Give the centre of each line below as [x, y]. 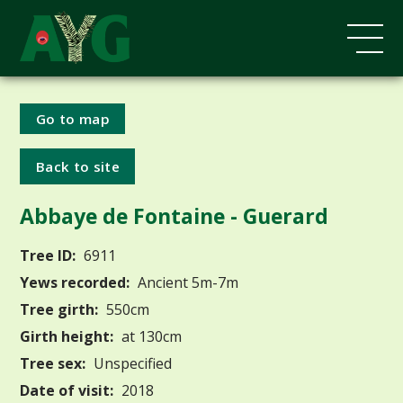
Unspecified [131, 363]
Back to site [78, 166]
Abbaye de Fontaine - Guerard [175, 216]
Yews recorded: [75, 282]
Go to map [73, 118]
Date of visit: [67, 390]
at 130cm [150, 336]
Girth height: [67, 336]
